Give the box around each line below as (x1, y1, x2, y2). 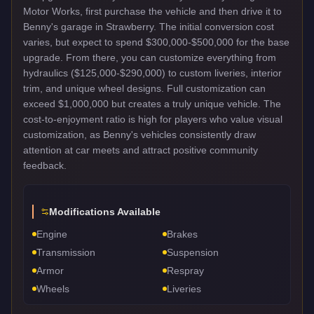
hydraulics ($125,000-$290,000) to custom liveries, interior (23, 67, 282, 78)
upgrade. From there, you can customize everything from (23, 51, 276, 63)
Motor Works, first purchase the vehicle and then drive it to (23, 5, 282, 17)
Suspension (167, 246, 219, 258)
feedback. (23, 159, 67, 171)
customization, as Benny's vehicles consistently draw (23, 128, 256, 140)
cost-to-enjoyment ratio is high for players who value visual (23, 113, 282, 125)
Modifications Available (49, 205, 161, 217)
